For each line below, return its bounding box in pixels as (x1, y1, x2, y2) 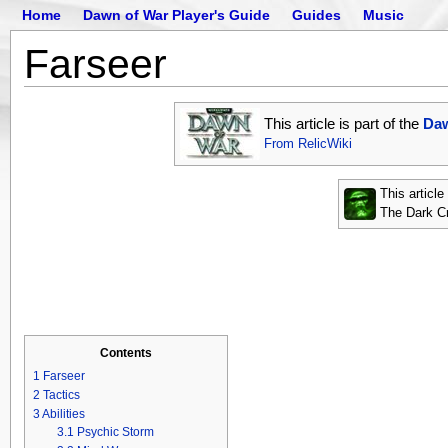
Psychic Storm (76, 425, 154, 440)
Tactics (42, 387, 80, 402)
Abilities (41, 407, 85, 422)
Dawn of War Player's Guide (83, 7, 270, 23)
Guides (292, 7, 341, 23)
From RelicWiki (264, 136, 352, 151)
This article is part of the (264, 114, 423, 132)
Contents (99, 346, 152, 360)
